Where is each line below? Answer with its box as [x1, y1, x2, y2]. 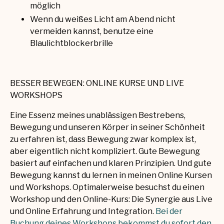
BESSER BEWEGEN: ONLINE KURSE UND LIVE [10, 78, 184, 88]
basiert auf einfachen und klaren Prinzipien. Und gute [10, 158, 211, 168]
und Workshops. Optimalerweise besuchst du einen [10, 182, 204, 192]
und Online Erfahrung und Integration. [10, 206, 155, 216]
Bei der [155, 206, 182, 216]
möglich [30, 1, 60, 11]
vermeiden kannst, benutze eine [30, 26, 153, 36]
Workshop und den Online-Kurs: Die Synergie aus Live [10, 194, 212, 204]
